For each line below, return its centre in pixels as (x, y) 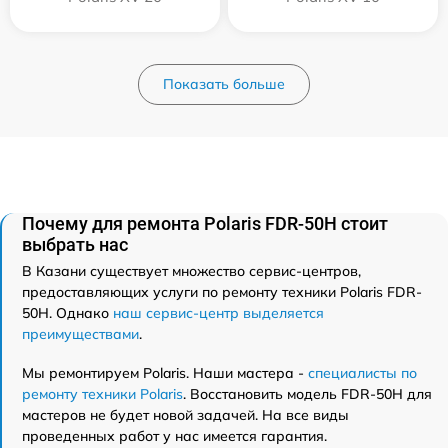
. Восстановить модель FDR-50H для (307, 393)
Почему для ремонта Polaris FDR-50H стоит (205, 223)
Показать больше (224, 83)
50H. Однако (67, 312)
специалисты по (362, 372)
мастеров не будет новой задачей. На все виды (185, 414)
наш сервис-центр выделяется (218, 312)
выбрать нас (75, 244)
